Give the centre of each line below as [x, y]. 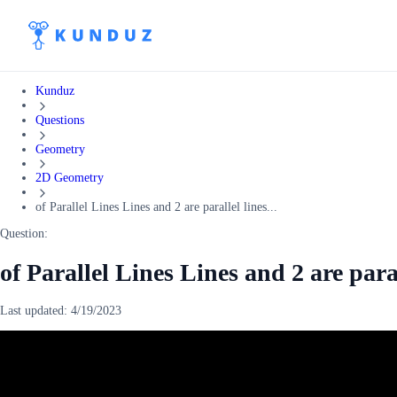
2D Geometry [70, 178]
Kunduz [55, 91]
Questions [60, 120]
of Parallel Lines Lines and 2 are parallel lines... [156, 207]
